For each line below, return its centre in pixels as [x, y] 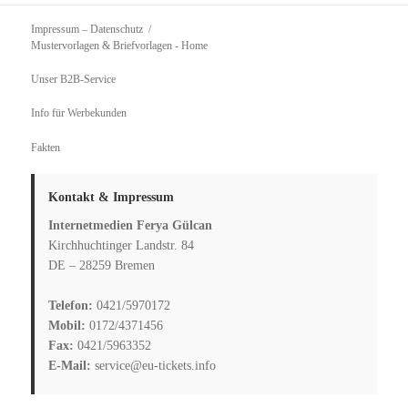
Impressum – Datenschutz [87, 30]
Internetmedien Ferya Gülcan [131, 225]
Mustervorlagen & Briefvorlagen [102, 46]
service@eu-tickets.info [154, 365]
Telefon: [71, 305]
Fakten [46, 147]
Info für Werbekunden [79, 113]
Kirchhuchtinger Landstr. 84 [122, 245]
